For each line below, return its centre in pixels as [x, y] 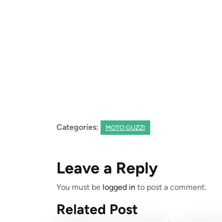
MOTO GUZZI [125, 128]
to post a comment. [171, 187]
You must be [80, 187]
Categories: [78, 127]
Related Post [97, 209]
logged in [119, 187]
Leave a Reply [107, 168]
